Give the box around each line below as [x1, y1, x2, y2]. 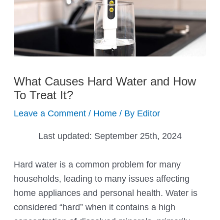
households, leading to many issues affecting [14, 173, 190, 184]
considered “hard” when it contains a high [14, 202, 176, 213]
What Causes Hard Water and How [14, 75, 196, 88]
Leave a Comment [14, 108, 86, 118]
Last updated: [38, 131, 94, 141]
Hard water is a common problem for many [14, 159, 181, 170]
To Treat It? [14, 88, 74, 102]
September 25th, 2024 [94, 131, 182, 141]
